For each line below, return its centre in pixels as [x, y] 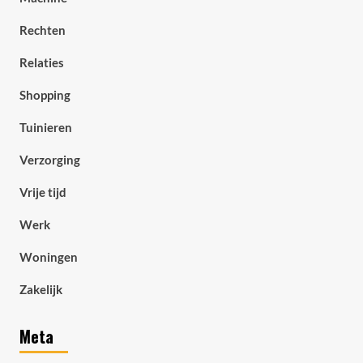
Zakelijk [41, 289]
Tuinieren [45, 127]
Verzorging [49, 160]
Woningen [48, 257]
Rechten [42, 30]
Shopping [45, 95]
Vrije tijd [43, 192]
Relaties [41, 62]
